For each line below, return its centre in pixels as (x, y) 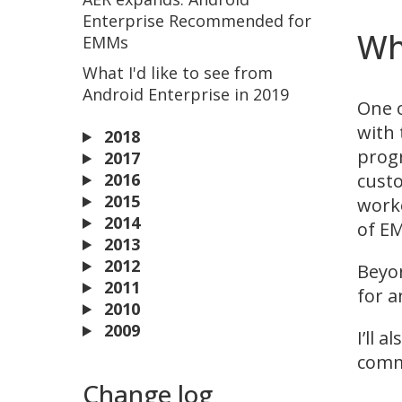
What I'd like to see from (178, 73)
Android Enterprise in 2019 (186, 94)
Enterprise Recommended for (197, 21)
